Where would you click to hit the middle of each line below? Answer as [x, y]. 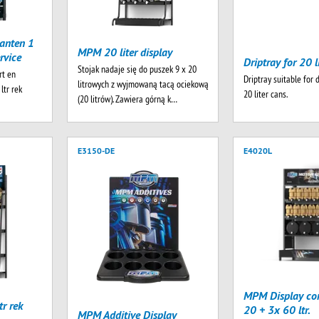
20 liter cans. [266, 94]
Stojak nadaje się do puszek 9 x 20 [137, 69]
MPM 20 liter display [125, 52]
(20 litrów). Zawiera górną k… [127, 99]
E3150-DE [96, 151]
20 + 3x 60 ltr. [277, 310]
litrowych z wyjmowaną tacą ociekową [143, 84]
